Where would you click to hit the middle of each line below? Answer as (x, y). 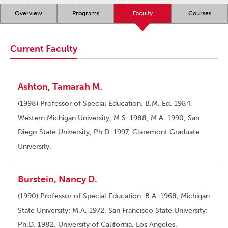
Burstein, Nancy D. (58, 179)
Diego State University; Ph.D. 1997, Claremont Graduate (109, 132)
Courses (199, 13)
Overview (28, 13)
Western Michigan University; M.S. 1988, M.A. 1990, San (109, 118)
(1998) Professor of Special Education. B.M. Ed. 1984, (105, 104)
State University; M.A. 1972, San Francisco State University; (113, 211)
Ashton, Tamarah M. (60, 87)
